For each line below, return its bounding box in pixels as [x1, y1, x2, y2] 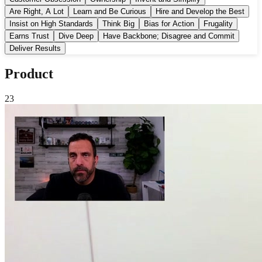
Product [5, 66, 53, 82]
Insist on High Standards [9, 19, 93, 29]
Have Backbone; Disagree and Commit [103, 32, 235, 41]
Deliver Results [9, 44, 61, 53]
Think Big [102, 19, 135, 29]
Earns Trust [9, 32, 49, 41]
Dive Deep [58, 32, 94, 41]
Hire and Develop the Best [156, 7, 244, 16]
